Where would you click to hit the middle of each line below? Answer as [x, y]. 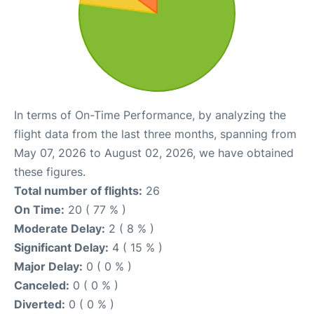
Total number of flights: [78, 190]
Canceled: [42, 285]
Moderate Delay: [60, 228]
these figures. [50, 171]
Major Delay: [48, 266]
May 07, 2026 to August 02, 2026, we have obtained [154, 152]
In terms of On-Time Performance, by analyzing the [150, 115]
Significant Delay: [61, 247]
